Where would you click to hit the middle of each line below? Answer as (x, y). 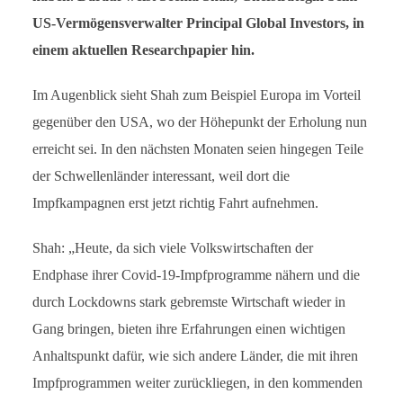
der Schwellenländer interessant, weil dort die (161, 176)
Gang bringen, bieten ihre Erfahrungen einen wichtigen (188, 329)
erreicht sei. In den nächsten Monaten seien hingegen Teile (197, 149)
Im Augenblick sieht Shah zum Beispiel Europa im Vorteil (196, 95)
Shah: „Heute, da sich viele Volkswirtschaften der (172, 248)
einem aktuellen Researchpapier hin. (143, 50)
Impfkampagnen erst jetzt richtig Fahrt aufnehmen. (175, 203)
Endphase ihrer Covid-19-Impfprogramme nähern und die (196, 275)
